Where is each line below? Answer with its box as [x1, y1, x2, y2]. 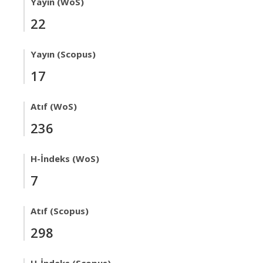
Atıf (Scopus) [31, 205, 89, 217]
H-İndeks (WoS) [31, 153, 99, 164]
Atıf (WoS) [31, 100, 77, 112]
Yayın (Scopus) [31, 48, 96, 60]
